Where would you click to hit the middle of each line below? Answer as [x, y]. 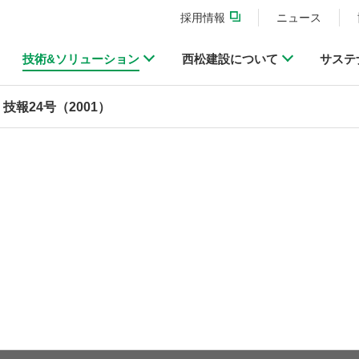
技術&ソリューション [81, 58]
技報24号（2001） [57, 107]
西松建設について [230, 58]
